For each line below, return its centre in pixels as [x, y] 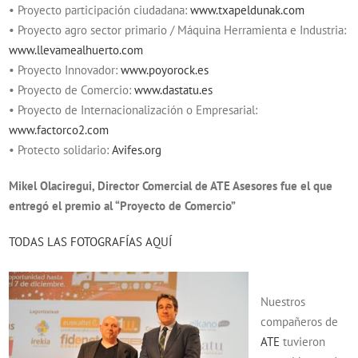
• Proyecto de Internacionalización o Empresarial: [133, 110]
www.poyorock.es [165, 70]
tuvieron [303, 342]
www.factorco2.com [59, 130]
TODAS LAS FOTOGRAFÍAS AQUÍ [91, 242]
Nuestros [283, 302]
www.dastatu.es [174, 90]
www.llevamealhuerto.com [76, 50]
